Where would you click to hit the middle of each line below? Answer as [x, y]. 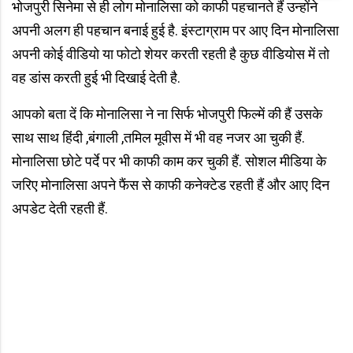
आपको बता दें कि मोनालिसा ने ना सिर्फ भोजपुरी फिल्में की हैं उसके [167, 113]
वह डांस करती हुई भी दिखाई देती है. [96, 77]
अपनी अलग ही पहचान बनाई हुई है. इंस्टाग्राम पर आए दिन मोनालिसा [175, 30]
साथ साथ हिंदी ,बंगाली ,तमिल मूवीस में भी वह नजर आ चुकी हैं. [158, 137]
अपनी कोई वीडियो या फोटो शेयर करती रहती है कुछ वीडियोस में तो [171, 54]
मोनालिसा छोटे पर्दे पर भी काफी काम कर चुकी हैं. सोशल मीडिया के [169, 161]
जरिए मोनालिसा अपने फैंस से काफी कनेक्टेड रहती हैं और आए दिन [171, 184]
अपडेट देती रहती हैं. [60, 208]
